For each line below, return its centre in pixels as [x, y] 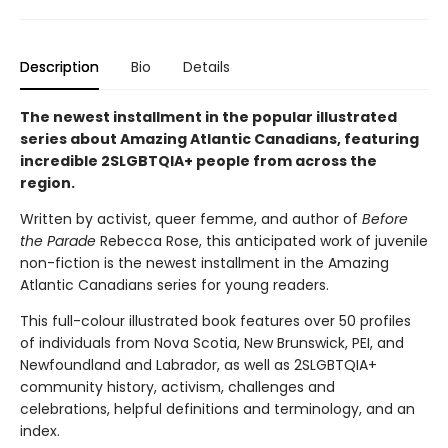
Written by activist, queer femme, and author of [191, 219]
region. [47, 183]
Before [385, 219]
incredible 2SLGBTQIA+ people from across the [198, 161]
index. [40, 431]
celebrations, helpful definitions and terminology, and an [217, 409]
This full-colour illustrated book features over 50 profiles [215, 321]
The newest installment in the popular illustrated [208, 117]
